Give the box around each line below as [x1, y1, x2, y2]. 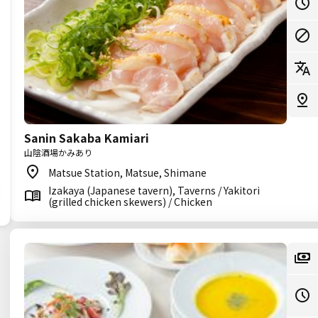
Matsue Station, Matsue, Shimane [48, 165, 207, 180]
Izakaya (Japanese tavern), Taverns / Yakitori [48, 183, 260, 197]
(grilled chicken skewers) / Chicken [48, 194, 212, 209]
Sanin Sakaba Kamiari [24, 129, 149, 146]
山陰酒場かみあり [24, 146, 92, 158]
